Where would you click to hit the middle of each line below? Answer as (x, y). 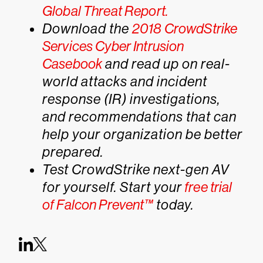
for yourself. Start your (112, 187)
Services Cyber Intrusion (113, 46)
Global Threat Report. (105, 11)
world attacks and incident (125, 81)
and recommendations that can (139, 117)
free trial (207, 187)
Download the (87, 28)
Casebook (73, 64)
